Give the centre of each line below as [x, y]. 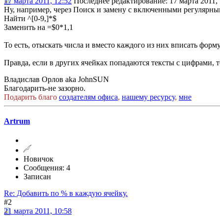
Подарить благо [31, 97]
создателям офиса [88, 97]
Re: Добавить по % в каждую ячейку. [66, 193]
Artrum [17, 121]
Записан [37, 177]
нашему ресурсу [148, 97]
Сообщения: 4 [47, 168]
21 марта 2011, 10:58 [38, 211]
